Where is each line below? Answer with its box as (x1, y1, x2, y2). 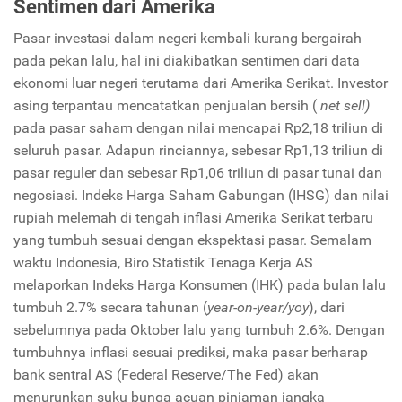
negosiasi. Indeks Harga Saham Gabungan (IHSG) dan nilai (13, 187, 389, 205)
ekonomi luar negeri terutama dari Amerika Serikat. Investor (13, 74, 388, 92)
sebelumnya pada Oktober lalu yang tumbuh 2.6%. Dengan (13, 321, 385, 339)
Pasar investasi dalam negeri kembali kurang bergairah (13, 30, 362, 48)
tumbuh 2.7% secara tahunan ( (13, 299, 207, 317)
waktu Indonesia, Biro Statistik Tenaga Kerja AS (13, 254, 313, 272)
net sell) (320, 97, 370, 115)
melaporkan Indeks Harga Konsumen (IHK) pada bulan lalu (13, 276, 386, 294)
